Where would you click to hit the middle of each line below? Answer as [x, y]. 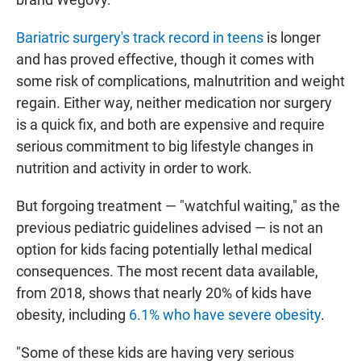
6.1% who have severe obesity [225, 315]
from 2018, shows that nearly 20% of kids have [164, 293]
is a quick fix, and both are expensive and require [170, 125]
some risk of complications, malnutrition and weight [180, 81]
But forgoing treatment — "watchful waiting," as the [178, 206]
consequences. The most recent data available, [167, 272]
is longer [292, 38]
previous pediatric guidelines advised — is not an [170, 228]
